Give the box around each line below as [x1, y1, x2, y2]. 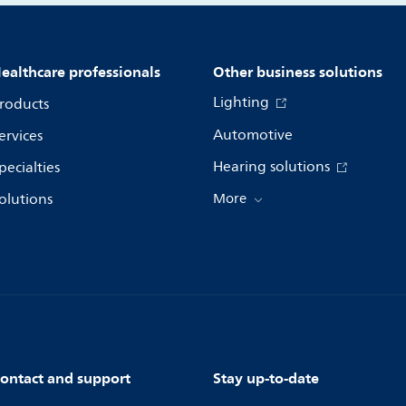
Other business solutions [213, 58, 382, 84]
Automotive [213, 122, 293, 147]
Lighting [213, 90, 273, 114]
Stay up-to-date [213, 364, 319, 391]
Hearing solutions [213, 154, 333, 179]
